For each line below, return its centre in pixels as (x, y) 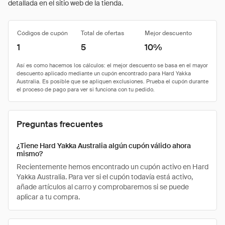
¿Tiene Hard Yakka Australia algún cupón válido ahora (104, 146)
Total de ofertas (102, 33)
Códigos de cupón (42, 33)
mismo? (30, 154)
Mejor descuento (168, 33)
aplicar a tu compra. (48, 197)
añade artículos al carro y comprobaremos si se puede (103, 187)
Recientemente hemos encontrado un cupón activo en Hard (113, 167)
